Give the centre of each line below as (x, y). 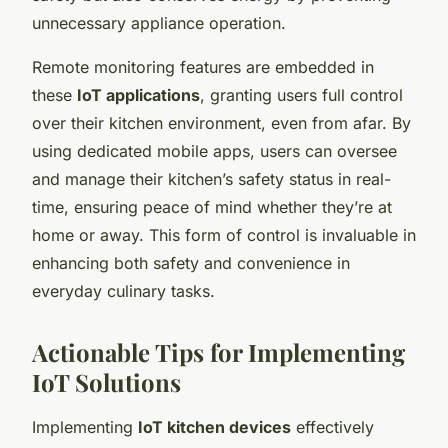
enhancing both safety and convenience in (191, 262)
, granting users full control (301, 94)
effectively (332, 426)
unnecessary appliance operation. (159, 22)
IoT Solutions (106, 381)
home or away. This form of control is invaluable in (224, 234)
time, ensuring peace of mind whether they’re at (212, 206)
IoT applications (138, 94)
